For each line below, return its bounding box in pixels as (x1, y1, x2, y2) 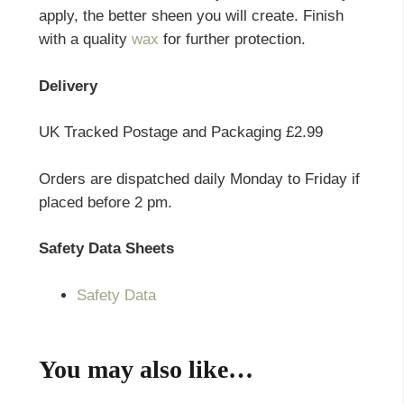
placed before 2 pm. (38, 193, 172, 211)
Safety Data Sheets (38, 240, 174, 258)
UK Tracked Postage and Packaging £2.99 (38, 124, 323, 142)
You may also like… (38, 354, 253, 383)
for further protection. (158, 31, 306, 49)
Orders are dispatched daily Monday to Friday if (38, 170, 360, 188)
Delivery (38, 77, 102, 95)
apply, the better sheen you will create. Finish (38, 7, 344, 25)
